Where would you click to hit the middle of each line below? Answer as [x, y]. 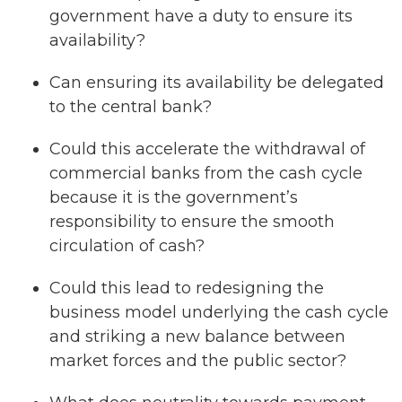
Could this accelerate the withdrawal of [207, 149]
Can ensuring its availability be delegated [217, 82]
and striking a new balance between [197, 336]
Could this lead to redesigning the [187, 288]
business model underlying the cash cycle [219, 312]
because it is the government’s [174, 197]
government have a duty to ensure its [201, 16]
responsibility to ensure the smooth [192, 221]
